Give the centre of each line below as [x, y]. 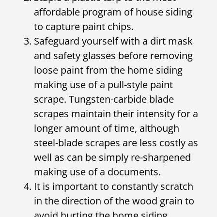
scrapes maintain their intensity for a [116, 113]
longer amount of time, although [107, 128]
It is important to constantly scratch [114, 186]
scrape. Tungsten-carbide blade [104, 99]
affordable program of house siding [113, 12]
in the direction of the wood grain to [114, 201]
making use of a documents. [97, 171]
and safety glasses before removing [113, 55]
